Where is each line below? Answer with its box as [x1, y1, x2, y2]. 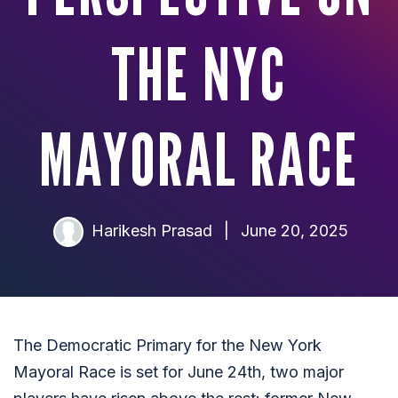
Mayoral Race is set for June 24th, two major [13, 362, 344, 381]
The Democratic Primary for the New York [13, 336, 322, 354]
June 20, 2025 [236, 220, 348, 240]
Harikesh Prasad [92, 220, 212, 240]
